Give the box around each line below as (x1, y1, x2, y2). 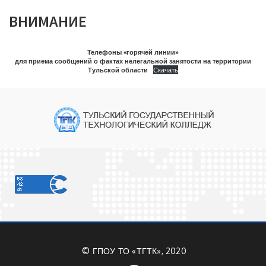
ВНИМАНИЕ (9, 11, 87, 31)
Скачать (153, 65, 178, 74)
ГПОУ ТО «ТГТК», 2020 (92, 245, 186, 256)
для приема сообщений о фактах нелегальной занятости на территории (15, 56, 251, 65)
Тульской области (88, 65, 148, 74)
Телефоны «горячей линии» (87, 47, 179, 56)
